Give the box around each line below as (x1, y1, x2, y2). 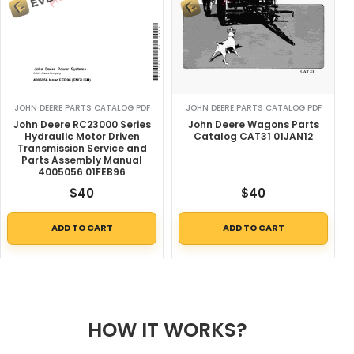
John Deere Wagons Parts (187, 117, 319, 131)
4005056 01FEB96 (38, 164, 126, 179)
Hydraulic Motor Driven (24, 129, 140, 143)
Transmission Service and (17, 141, 147, 155)
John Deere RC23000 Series (13, 117, 151, 131)
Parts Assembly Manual (21, 153, 142, 167)
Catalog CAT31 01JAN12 (194, 129, 313, 143)
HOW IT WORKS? (88, 315, 247, 344)
